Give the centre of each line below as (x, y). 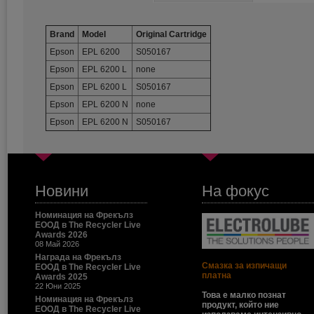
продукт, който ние (240, 305)
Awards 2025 (61, 277)
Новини (62, 191)
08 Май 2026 (57, 244)
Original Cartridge (171, 34)
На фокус (235, 191)
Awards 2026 (61, 235)
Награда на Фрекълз (78, 257)
